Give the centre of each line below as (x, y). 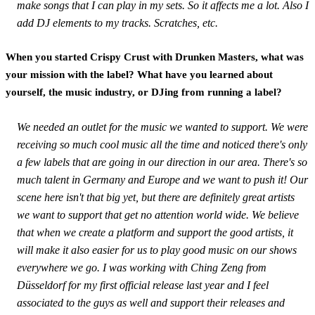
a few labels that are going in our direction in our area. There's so (162, 162)
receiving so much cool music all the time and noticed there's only (162, 144)
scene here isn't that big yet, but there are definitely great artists (156, 197)
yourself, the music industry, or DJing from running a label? (144, 92)
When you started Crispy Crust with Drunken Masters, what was (155, 57)
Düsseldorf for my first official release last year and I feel (143, 285)
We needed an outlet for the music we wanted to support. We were (162, 127)
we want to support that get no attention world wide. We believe (158, 214)
